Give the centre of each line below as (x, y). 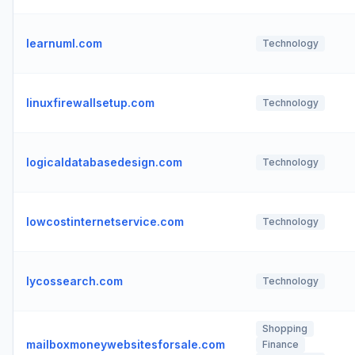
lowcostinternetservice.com (105, 221)
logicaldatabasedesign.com (104, 162)
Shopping (285, 328)
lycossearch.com (74, 281)
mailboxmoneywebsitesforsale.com (126, 344)
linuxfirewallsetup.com (90, 103)
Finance (281, 344)
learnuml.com (64, 43)
